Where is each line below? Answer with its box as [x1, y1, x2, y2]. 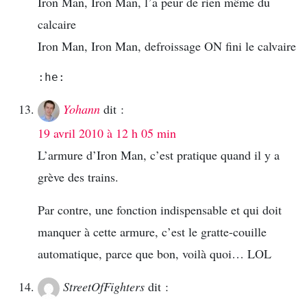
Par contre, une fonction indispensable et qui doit [38, 201, 282, 218]
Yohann [63, 100, 100, 117]
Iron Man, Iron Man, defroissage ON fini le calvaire [38, 37, 296, 54]
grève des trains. [38, 168, 119, 185]
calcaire [38, 15, 76, 32]
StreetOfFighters [63, 278, 145, 295]
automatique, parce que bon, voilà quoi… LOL [38, 245, 271, 262]
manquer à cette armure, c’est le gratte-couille [38, 223, 267, 240]
